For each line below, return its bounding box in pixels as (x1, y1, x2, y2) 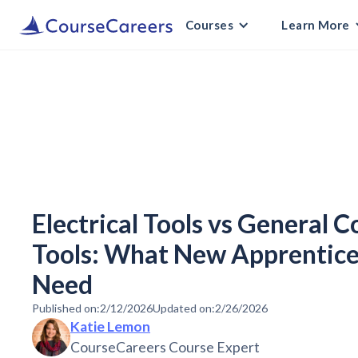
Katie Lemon (70, 318, 150, 336)
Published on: (32, 301, 100, 316)
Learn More (281, 18, 350, 32)
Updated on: (153, 301, 215, 316)
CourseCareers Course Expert (70, 339, 260, 356)
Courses (185, 18, 234, 32)
